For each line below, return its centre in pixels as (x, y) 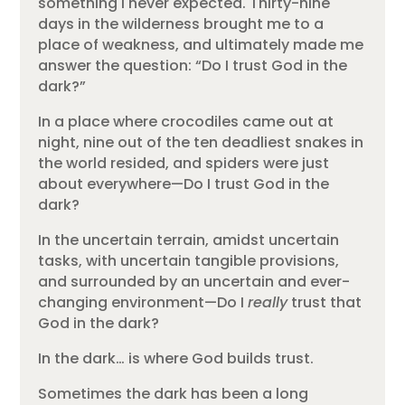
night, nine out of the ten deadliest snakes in (201, 142)
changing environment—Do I (143, 302)
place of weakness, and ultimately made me (201, 44)
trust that (325, 302)
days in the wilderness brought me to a (181, 24)
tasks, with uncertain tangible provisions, (189, 260)
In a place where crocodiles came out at (186, 121)
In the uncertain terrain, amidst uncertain (189, 240)
